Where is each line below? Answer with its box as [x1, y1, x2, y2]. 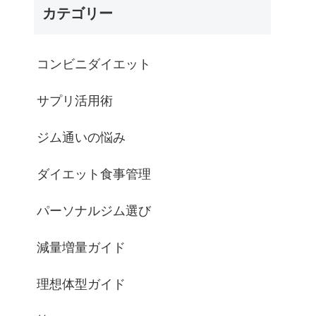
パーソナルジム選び [37, 203, 151, 218]
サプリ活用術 [37, 93, 113, 108]
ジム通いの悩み [37, 130, 126, 145]
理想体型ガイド [37, 276, 126, 291]
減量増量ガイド [37, 240, 126, 255]
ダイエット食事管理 [37, 166, 151, 181]
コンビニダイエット [37, 56, 151, 71]
